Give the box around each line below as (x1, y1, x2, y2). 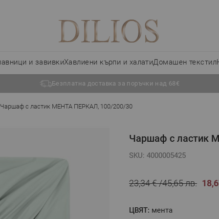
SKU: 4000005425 (129, 151, 186, 160)
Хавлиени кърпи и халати (64, 58, 153, 66)
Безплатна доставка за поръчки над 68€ (51, 80, 180, 88)
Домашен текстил (153, 58, 217, 66)
